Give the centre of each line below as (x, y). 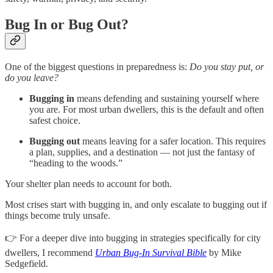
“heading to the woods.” (76, 163)
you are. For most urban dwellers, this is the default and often (147, 110)
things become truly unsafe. (58, 216)
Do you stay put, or (227, 67)
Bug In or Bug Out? (67, 25)
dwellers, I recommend (50, 253)
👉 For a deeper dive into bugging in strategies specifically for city (133, 238)
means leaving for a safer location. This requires (173, 141)
